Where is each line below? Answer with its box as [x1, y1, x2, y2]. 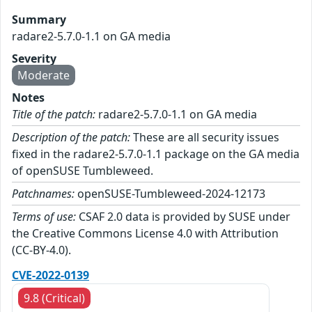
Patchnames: [12, 186, 75, 202]
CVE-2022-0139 [12, 267, 89, 283]
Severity [12, 51, 56, 67]
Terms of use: [12, 209, 76, 225]
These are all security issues [130, 130, 279, 146]
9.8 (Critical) [24, 290, 85, 306]
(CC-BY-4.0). [12, 242, 71, 258]
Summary [12, 12, 66, 28]
